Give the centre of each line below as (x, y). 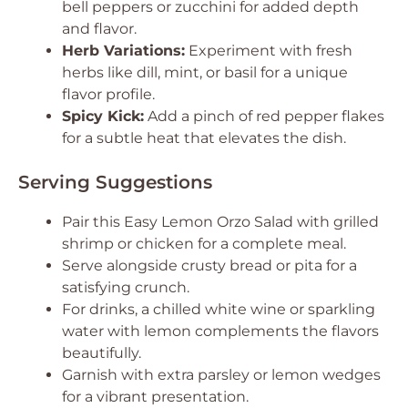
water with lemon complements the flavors (220, 331)
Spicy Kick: (103, 116)
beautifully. (102, 353)
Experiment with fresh (269, 51)
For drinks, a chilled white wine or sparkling (219, 309)
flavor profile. (108, 94)
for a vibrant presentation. (155, 397)
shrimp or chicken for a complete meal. (204, 244)
